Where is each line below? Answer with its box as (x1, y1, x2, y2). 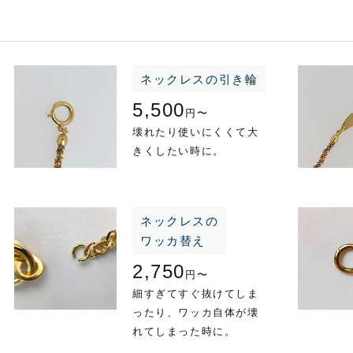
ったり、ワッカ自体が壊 (132, 307, 259, 318)
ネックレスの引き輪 (140, 72, 258, 86)
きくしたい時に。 (132, 145, 225, 157)
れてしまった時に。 (132, 325, 236, 337)
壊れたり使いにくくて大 (132, 126, 259, 138)
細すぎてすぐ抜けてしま (132, 288, 259, 299)
